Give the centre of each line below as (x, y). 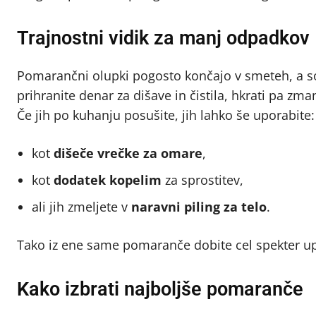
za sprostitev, (202, 180)
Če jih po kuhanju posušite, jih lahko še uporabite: (166, 115)
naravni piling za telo (199, 206)
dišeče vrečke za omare (128, 153)
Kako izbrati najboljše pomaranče (160, 289)
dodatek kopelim (108, 180)
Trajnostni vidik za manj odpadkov (163, 38)
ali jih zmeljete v (81, 206)
